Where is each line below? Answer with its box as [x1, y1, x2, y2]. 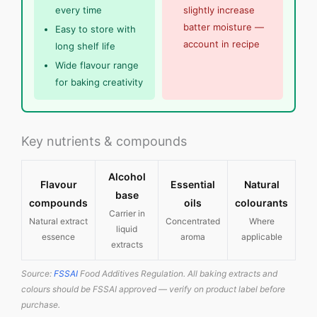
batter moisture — [183, 21, 264, 33]
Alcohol [108, 171, 146, 183]
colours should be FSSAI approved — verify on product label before [21, 284, 285, 295]
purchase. [21, 299, 60, 311]
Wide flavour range [55, 59, 139, 71]
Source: [21, 268, 54, 279]
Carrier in [108, 208, 145, 219]
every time [55, 4, 102, 16]
